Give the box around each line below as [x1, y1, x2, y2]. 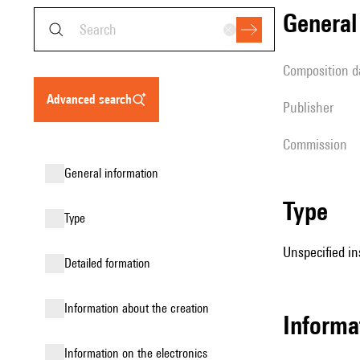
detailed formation [72, 256, 150, 271]
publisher [290, 99, 333, 116]
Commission [290, 136, 347, 153]
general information [72, 166, 158, 181]
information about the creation [67, 301, 209, 316]
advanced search [54, 92, 132, 107]
